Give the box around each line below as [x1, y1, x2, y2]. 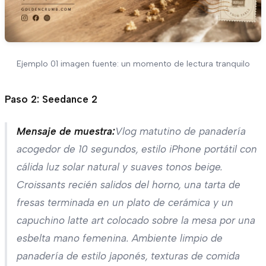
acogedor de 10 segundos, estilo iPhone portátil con [17, 142, 257, 155]
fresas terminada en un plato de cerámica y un [17, 196, 233, 208]
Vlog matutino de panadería [115, 125, 246, 137]
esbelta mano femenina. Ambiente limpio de [17, 232, 223, 244]
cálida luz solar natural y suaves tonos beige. [17, 160, 223, 173]
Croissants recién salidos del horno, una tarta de [17, 178, 240, 191]
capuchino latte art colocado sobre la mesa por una [17, 214, 255, 226]
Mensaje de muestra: [17, 125, 115, 137]
